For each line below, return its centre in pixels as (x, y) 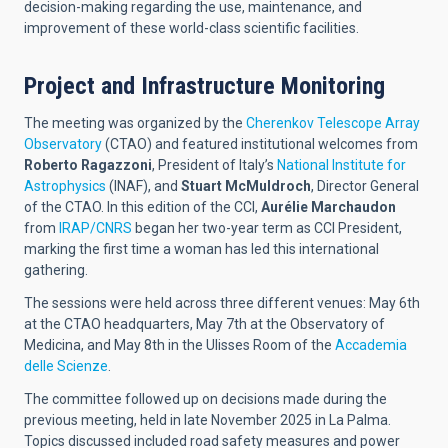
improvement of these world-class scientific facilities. (191, 28)
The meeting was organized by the (135, 123)
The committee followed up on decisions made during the (205, 399)
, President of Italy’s (214, 165)
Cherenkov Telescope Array (333, 123)
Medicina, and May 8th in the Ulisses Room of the (179, 345)
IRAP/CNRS (95, 228)
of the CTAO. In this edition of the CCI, (142, 207)
